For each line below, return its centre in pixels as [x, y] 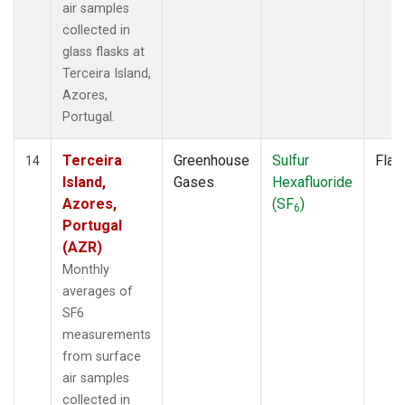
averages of [98, 291]
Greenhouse [212, 160]
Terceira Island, [107, 73]
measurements [107, 334]
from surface [102, 356]
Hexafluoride [312, 182]
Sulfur [291, 160]
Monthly [86, 269]
